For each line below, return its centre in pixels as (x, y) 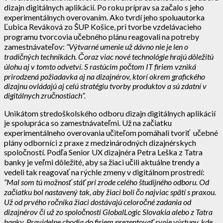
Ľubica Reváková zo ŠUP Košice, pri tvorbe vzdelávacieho (103, 26)
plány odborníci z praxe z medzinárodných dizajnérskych (100, 142)
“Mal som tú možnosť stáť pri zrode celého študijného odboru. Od (107, 182)
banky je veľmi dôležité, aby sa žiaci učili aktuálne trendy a (102, 162)
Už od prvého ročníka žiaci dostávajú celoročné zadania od (98, 202)
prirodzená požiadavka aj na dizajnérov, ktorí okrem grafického (105, 76)
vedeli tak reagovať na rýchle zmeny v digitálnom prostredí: (104, 172)
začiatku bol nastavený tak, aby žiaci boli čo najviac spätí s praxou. (110, 192)
